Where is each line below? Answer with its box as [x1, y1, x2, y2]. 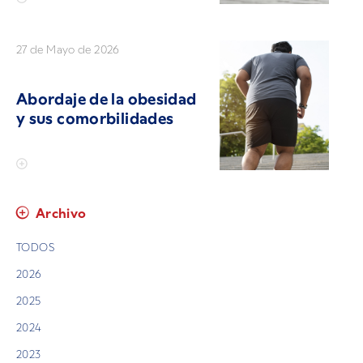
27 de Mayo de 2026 [16, 42, 120, 56]
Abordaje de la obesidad [16, 90, 197, 108]
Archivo [35, 206, 87, 222]
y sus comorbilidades [16, 109, 174, 127]
